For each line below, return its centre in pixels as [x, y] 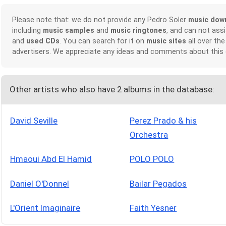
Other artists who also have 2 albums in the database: [112, 90]
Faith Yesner [153, 208]
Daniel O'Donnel [40, 183]
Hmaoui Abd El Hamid [51, 159]
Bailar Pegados [158, 183]
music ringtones [138, 31]
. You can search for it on [103, 41]
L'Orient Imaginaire [45, 208]
